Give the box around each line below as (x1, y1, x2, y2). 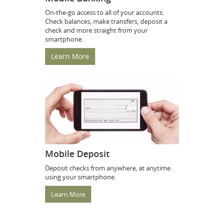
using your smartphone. (45, 172, 116, 181)
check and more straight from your (45, 25, 148, 35)
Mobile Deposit (45, 147, 110, 160)
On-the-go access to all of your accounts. (45, 7, 164, 17)
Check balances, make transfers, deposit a (45, 16, 167, 26)
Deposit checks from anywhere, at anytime (45, 163, 170, 172)
